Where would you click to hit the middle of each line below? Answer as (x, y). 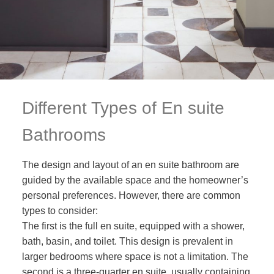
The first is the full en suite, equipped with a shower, (133, 226)
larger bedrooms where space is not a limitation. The (135, 257)
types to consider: (61, 211)
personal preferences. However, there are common (131, 196)
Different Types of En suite (123, 108)
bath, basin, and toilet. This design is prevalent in (127, 242)
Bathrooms (64, 135)
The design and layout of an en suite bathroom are (130, 165)
